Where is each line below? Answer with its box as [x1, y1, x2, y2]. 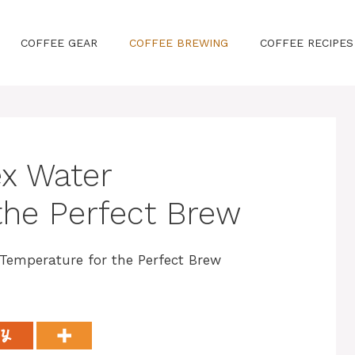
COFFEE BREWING [129, 36, 228, 49]
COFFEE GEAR [21, 36, 97, 49]
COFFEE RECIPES [260, 36, 353, 49]
